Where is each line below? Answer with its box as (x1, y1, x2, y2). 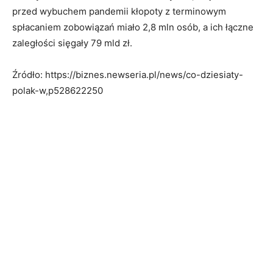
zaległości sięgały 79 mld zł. (12, 37, 132, 49)
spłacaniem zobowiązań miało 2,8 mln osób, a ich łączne (12, 21, 253, 33)
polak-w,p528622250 (12, 84, 103, 96)
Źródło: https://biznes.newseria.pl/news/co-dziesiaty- (12, 68, 243, 80)
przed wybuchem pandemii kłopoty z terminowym (12, 5, 226, 17)
